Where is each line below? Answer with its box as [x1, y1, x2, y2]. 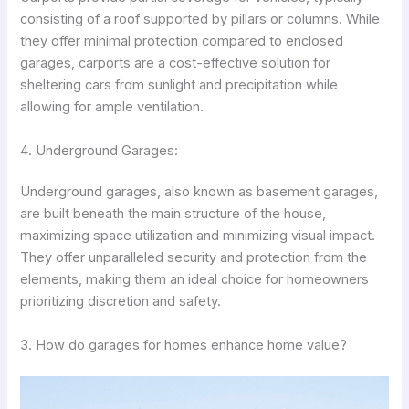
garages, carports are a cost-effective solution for [20, 55, 331, 72]
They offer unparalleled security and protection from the [20, 249, 368, 267]
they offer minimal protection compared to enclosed [20, 33, 344, 50]
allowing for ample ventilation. [20, 99, 204, 116]
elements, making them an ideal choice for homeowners [20, 271, 370, 288]
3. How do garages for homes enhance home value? [20, 336, 348, 353]
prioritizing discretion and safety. [20, 293, 222, 310]
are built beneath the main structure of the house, [20, 205, 327, 223]
